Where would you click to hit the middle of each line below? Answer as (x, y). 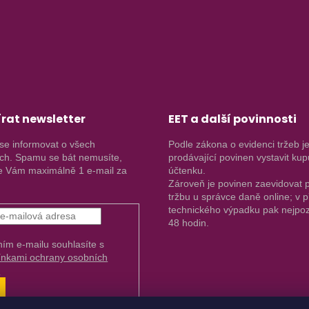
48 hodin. (189, 223)
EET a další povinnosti (232, 119)
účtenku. (187, 171)
